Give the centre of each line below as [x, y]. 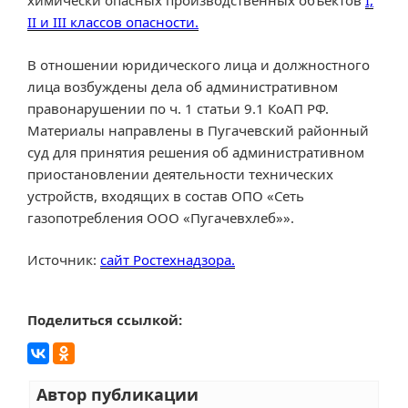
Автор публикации [117, 394]
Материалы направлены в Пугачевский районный [198, 130]
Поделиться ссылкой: [105, 320]
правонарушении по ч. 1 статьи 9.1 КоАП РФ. [178, 108]
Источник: [64, 260]
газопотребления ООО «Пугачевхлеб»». [161, 217]
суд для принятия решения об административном [196, 152]
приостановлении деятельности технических [180, 173]
